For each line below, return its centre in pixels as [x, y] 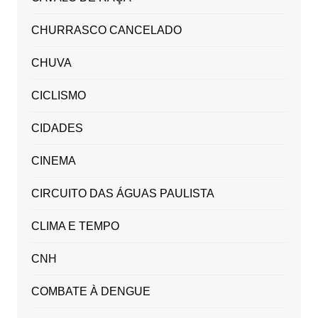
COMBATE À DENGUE [91, 292]
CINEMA [53, 161]
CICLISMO [58, 96]
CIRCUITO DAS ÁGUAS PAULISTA [122, 194]
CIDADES [57, 128]
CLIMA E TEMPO [75, 226]
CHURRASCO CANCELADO [106, 31]
